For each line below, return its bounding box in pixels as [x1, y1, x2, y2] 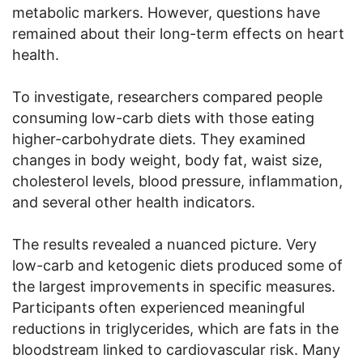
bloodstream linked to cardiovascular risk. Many [12, 340, 340, 358]
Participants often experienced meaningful [12, 298, 305, 316]
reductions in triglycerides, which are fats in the [12, 319, 339, 337]
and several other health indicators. [12, 193, 255, 211]
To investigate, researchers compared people [12, 88, 322, 105]
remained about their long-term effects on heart [12, 24, 344, 42]
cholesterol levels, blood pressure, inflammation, [12, 172, 343, 190]
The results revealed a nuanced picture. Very [12, 235, 317, 253]
